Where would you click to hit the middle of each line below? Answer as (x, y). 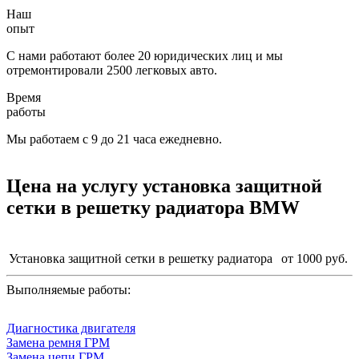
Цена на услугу (75, 186)
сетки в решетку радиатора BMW (153, 207)
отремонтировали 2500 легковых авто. (112, 70)
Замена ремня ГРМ (58, 342)
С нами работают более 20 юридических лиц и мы (145, 55)
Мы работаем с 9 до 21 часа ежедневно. (114, 139)
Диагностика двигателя (71, 328)
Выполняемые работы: (69, 289)
